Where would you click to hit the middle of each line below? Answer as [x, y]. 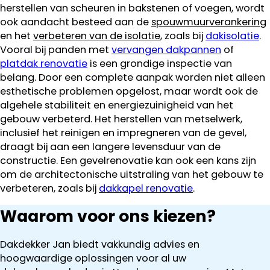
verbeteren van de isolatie [97, 36]
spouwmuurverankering [209, 22]
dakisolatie [232, 36]
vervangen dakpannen [166, 50]
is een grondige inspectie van [160, 64]
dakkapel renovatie [146, 189]
